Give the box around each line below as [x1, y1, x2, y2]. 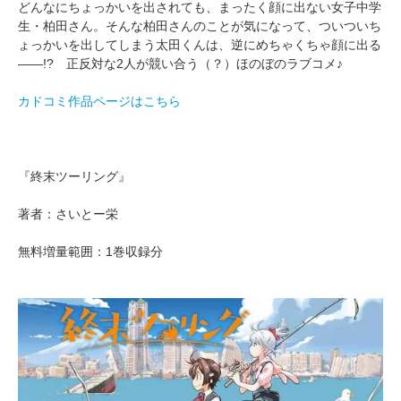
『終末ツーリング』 [18, 168, 143, 183]
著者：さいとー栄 [18, 206, 118, 221]
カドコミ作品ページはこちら [18, 93, 181, 108]
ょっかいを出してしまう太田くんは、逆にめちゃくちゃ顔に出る [18, 37, 381, 52]
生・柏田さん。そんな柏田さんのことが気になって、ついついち [18, 18, 381, 33]
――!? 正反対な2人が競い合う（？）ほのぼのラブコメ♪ [18, 55, 343, 71]
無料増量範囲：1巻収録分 [18, 243, 163, 259]
